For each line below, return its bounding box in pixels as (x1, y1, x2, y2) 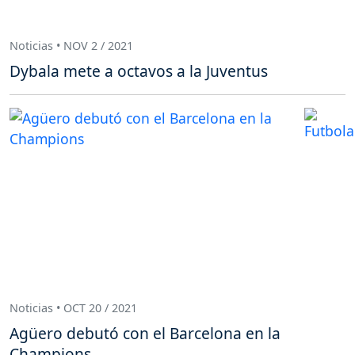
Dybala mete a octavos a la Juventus (10, 59, 268, 82)
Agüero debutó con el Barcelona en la (10, 322, 281, 344)
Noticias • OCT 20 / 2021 (10, 300, 137, 316)
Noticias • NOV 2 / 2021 (10, 38, 133, 54)
